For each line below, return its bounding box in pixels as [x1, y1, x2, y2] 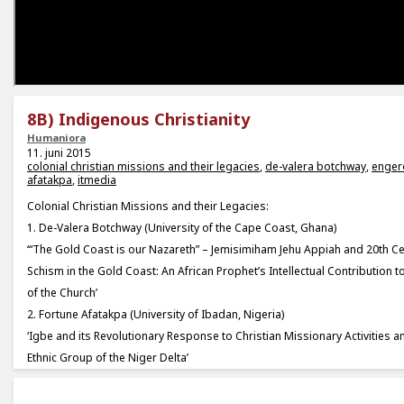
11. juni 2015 [27, 145, 91, 161]
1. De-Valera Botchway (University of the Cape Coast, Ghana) [27, 220, 336, 236]
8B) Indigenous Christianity [27, 108, 250, 131]
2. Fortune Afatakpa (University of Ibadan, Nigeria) [27, 307, 284, 323]
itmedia [78, 172, 116, 188]
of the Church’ [27, 285, 97, 301]
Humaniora [27, 131, 86, 145]
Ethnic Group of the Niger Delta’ [27, 350, 188, 366]
